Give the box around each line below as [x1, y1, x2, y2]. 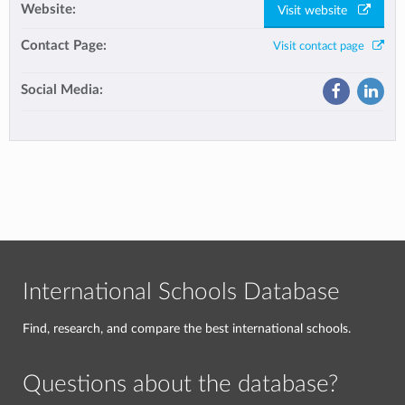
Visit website [278, 4, 358, 17]
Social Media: [21, 82, 103, 97]
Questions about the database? [23, 372, 338, 396]
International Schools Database [23, 280, 340, 304]
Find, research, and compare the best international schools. [23, 322, 351, 335]
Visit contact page [273, 39, 372, 52]
